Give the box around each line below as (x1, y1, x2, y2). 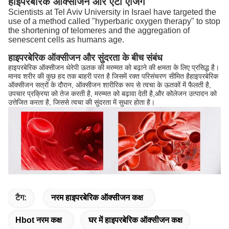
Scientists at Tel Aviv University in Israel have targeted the (8, 8, 216, 16)
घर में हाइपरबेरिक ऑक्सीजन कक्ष (88, 216, 182, 225)
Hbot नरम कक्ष (15, 216, 62, 225)
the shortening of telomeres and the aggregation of (8, 26, 190, 35)
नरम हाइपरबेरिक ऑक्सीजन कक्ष (51, 193, 143, 202)
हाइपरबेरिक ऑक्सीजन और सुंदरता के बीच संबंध (8, 53, 163, 63)
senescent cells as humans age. (8, 35, 124, 44)
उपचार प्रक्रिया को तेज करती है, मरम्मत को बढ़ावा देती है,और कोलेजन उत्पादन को (8, 89, 217, 98)
